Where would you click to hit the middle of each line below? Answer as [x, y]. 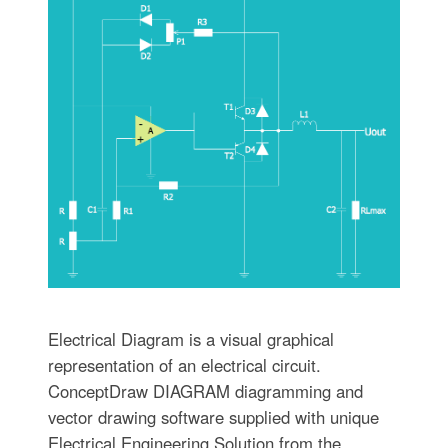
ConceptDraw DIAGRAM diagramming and [205, 390]
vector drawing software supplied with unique [213, 416]
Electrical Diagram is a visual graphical [190, 338]
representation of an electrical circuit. [184, 364]
